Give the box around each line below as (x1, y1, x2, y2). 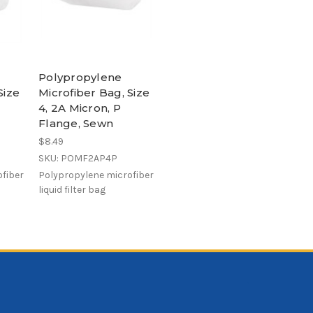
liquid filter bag (38, 184, 105, 196)
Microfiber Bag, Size (38, 86, 150, 100)
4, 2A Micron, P (38, 101, 121, 115)
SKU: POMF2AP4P (38, 152, 117, 165)
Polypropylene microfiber (38, 169, 154, 182)
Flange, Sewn (38, 117, 113, 131)
